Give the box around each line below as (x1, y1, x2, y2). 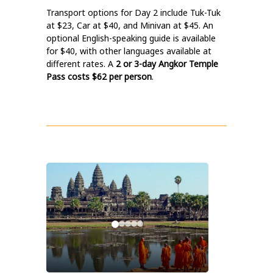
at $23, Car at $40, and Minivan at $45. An (46, 19, 213, 31)
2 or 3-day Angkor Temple (116, 58, 218, 69)
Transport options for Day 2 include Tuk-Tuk (46, 7, 221, 18)
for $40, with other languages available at (46, 45, 211, 57)
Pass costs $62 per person (46, 71, 152, 82)
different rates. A (46, 58, 113, 69)
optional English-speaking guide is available (46, 32, 216, 44)
